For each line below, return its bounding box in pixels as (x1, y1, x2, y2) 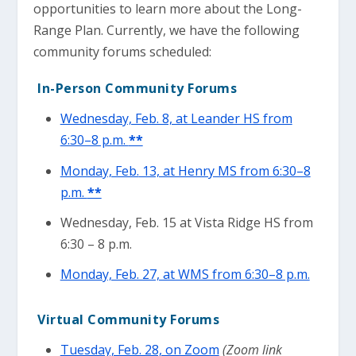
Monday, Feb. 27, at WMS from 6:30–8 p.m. (60, 265, 310, 283)
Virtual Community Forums (37, 311, 220, 329)
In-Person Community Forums (37, 79, 238, 98)
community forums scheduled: (33, 43, 212, 61)
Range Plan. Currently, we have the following (33, 21, 300, 40)
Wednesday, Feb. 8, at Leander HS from (60, 110, 292, 128)
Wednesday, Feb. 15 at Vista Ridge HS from (60, 213, 313, 231)
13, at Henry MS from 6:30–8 (138, 161, 311, 180)
